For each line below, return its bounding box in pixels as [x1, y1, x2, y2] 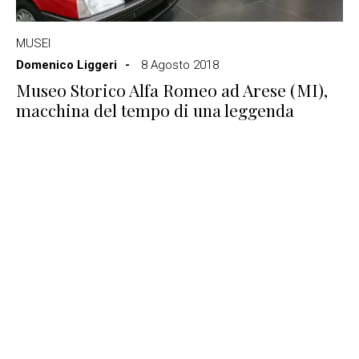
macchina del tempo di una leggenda [16, 99, 294, 121]
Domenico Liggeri [16, 58, 117, 72]
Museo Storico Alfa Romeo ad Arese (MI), [16, 79, 328, 101]
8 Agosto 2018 [141, 58, 219, 72]
